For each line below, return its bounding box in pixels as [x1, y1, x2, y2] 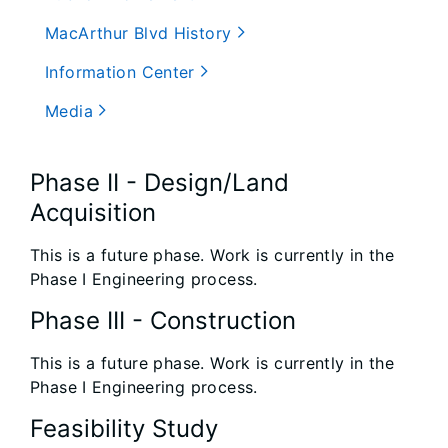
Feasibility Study [30, 414, 218, 444]
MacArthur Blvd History [45, 23, 237, 44]
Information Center [45, 62, 201, 83]
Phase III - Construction [30, 306, 296, 336]
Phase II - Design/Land [30, 168, 289, 198]
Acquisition [30, 198, 156, 228]
